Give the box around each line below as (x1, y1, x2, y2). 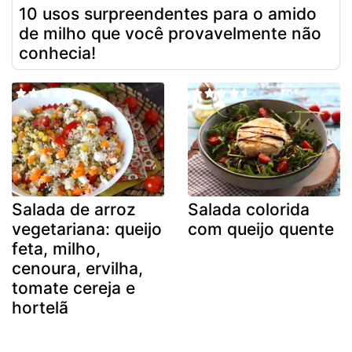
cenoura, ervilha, (12, 258, 143, 279)
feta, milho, (12, 239, 101, 259)
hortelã (12, 298, 68, 318)
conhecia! (19, 42, 96, 63)
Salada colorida (188, 200, 310, 220)
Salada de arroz (12, 200, 136, 220)
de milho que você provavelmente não (19, 23, 321, 43)
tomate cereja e (12, 278, 135, 299)
